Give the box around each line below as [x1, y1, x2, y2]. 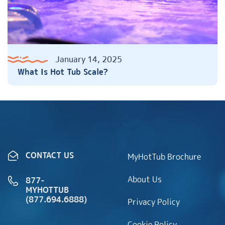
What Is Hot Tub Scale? [18, 66, 108, 78]
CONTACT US [26, 150, 74, 161]
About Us [128, 174, 162, 185]
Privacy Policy [128, 196, 180, 208]
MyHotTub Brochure [128, 151, 201, 163]
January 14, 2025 [55, 54, 122, 65]
